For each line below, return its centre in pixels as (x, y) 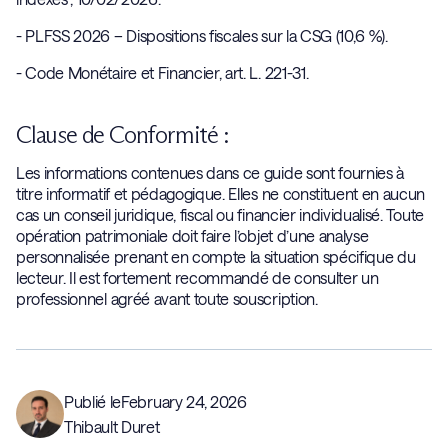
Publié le (93, 401)
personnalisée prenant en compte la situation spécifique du (216, 256)
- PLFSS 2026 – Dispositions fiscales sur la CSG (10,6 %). (206, 35)
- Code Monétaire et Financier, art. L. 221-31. (166, 72)
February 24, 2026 (184, 401)
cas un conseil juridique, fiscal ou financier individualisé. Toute (220, 214)
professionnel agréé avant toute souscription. (167, 298)
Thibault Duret (112, 426)
